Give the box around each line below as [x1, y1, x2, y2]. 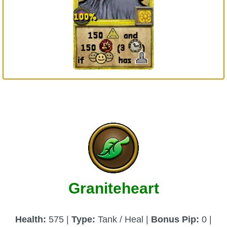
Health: [15, 214, 49, 224]
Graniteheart [68, 179, 159, 197]
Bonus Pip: [151, 214, 199, 224]
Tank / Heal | [95, 214, 151, 224]
